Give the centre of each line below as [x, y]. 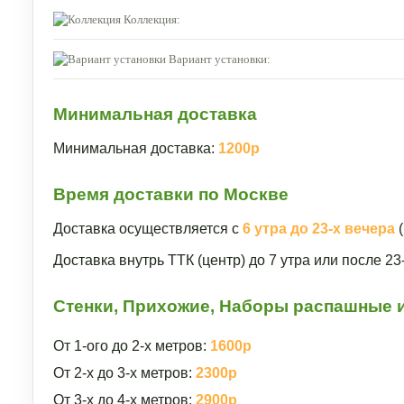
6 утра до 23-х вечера [319, 229]
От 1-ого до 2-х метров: [132, 346]
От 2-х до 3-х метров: [124, 373]
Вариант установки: [220, 59]
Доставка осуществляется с [148, 229]
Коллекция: [152, 19]
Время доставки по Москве [171, 194]
